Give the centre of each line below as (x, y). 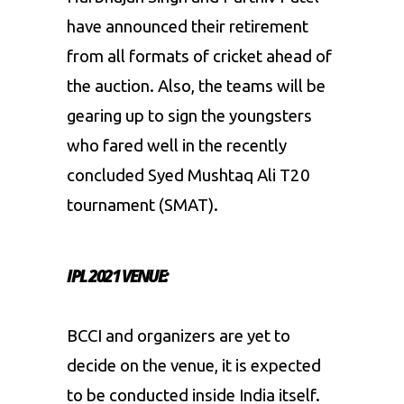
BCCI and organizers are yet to (179, 336)
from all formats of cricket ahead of (199, 57)
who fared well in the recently (177, 146)
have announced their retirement (188, 27)
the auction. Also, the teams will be (196, 87)
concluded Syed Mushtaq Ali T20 (188, 176)
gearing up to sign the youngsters (189, 116)
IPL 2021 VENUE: (117, 276)
